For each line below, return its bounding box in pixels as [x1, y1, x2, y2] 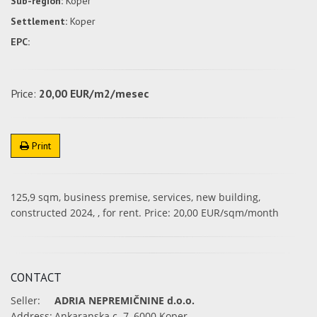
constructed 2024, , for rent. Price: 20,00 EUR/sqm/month [11, 206, 279, 219]
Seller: [11, 294, 40, 307]
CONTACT [11, 270, 62, 285]
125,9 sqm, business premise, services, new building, [11, 190, 260, 204]
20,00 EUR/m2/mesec [39, 86, 149, 100]
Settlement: [11, 15, 67, 28]
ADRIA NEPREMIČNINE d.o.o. [54, 294, 195, 307]
